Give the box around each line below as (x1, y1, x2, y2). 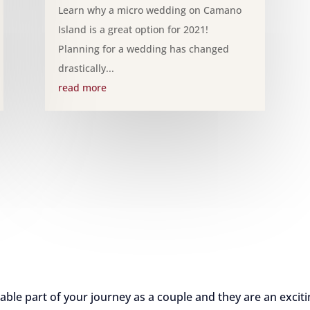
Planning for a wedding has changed (57, 42, 229, 55)
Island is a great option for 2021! (57, 22, 208, 36)
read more (57, 80, 107, 94)
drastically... (57, 61, 114, 75)
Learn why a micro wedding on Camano (57, 3, 241, 17)
